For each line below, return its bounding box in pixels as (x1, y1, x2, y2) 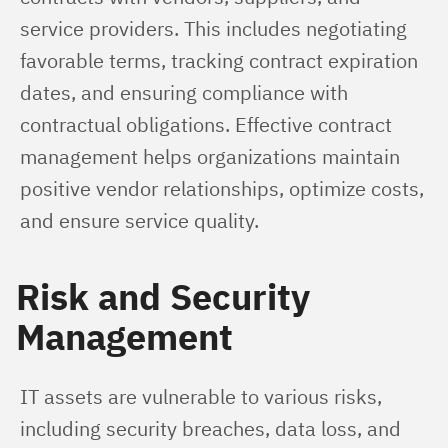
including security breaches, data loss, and (20, 415, 406, 442)
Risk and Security (16, 273, 310, 320)
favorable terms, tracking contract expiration (20, 47, 423, 74)
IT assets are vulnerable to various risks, (20, 383, 387, 410)
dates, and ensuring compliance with (20, 79, 353, 106)
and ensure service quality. (20, 207, 259, 234)
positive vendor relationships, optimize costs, (20, 175, 429, 202)
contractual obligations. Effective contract (20, 111, 397, 138)
